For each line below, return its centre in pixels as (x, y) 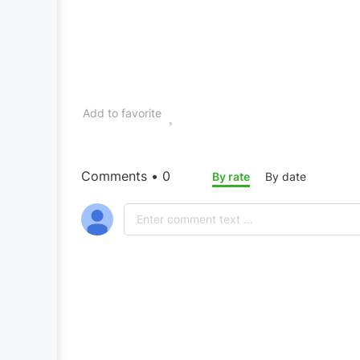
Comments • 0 (126, 176)
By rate (231, 176)
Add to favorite (122, 113)
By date (286, 176)
